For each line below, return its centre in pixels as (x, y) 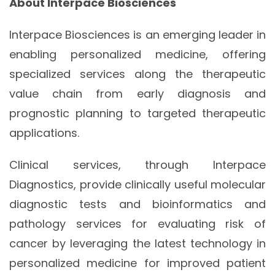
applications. (44, 133)
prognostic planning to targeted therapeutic (137, 114)
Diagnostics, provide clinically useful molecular (137, 185)
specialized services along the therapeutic (137, 74)
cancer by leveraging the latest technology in (137, 244)
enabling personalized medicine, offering (137, 55)
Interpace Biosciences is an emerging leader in (137, 35)
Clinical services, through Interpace (137, 165)
